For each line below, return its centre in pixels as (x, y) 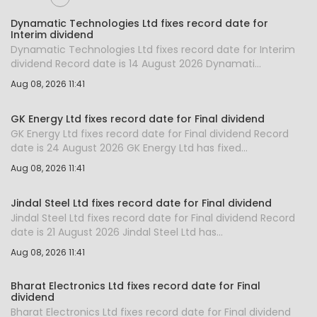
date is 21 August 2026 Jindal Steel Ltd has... (117, 232)
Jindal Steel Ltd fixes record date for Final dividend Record (153, 218)
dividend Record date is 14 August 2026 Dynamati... (136, 64)
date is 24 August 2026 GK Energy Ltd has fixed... (129, 148)
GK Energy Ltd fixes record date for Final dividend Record (150, 134)
